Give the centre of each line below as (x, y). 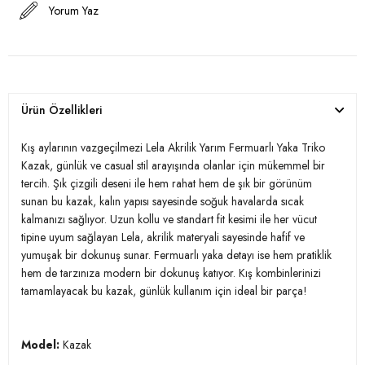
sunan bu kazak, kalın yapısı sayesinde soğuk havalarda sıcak (163, 201)
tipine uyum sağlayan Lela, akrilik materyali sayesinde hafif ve (163, 237)
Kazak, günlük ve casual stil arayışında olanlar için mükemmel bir (173, 165)
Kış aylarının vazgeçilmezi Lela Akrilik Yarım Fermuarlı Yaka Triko (173, 147)
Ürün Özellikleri (62, 110)
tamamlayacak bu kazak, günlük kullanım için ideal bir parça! (164, 290)
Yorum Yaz (74, 10)
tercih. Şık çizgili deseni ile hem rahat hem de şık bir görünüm (167, 183)
